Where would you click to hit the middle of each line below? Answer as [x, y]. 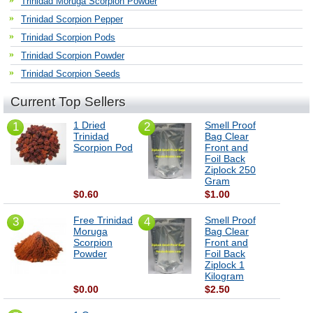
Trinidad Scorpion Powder [73, 56]
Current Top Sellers [68, 102]
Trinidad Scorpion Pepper [72, 19]
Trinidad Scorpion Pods [68, 37]
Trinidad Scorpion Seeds [71, 74]
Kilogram [225, 276]
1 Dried [89, 125]
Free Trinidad [103, 220]
